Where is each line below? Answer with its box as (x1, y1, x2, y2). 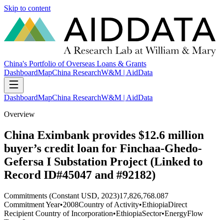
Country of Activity (79, 200, 139, 209)
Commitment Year (4, 200, 60, 209)
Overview (4, 110, 35, 119)
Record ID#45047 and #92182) (4, 168, 156, 182)
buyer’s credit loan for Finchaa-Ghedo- (4, 142, 202, 155)
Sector (142, 209, 162, 218)
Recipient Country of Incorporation (4, 209, 113, 218)
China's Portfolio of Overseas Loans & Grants (4, 59, 146, 68)
